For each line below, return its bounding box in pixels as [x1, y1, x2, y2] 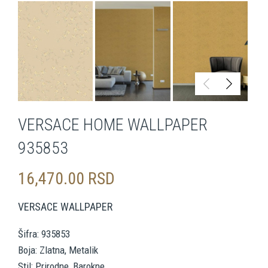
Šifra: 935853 [18, 228, 70, 240]
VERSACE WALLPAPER [18, 200, 112, 214]
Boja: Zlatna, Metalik [18, 244, 98, 257]
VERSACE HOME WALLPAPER [18, 115, 208, 135]
